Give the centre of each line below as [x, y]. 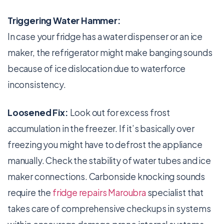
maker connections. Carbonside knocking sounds [106, 176]
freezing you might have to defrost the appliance [105, 144]
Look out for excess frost [119, 112]
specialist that [175, 192]
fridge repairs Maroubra [99, 192]
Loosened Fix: [38, 112]
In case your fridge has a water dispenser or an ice [105, 36]
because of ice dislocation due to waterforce [97, 68]
